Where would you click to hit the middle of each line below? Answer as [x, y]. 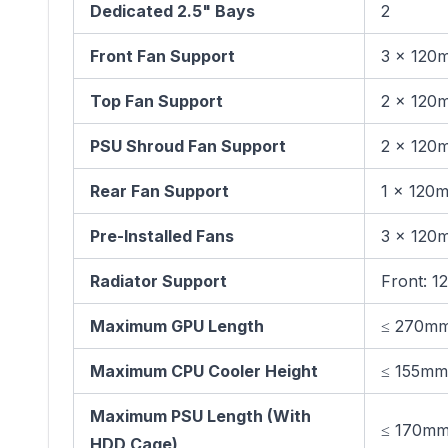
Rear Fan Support [159, 191]
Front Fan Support [162, 56]
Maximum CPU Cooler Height [204, 371]
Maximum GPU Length [177, 326]
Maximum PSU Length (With [200, 416]
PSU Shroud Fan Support [188, 146]
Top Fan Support [156, 101]
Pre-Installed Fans [162, 236]
